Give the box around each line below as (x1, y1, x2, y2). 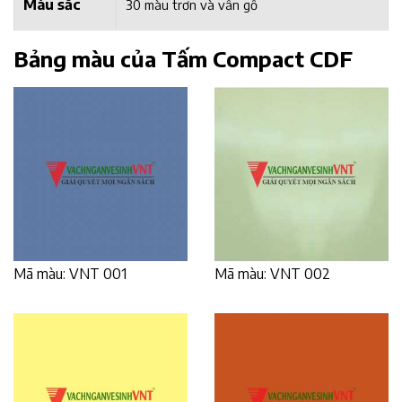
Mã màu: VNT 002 (214, 264, 330, 283)
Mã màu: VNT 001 (13, 264, 127, 283)
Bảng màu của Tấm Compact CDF (13, 44, 353, 72)
